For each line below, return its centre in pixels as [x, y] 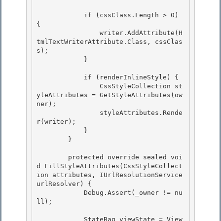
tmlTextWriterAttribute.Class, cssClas [110, 42]
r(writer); [56, 122]
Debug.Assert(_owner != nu [60, 193]
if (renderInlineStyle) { [60, 77]
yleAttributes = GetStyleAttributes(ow [110, 95]
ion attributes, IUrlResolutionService [110, 175]
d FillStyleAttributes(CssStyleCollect [110, 166]
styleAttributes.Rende [68, 113]
